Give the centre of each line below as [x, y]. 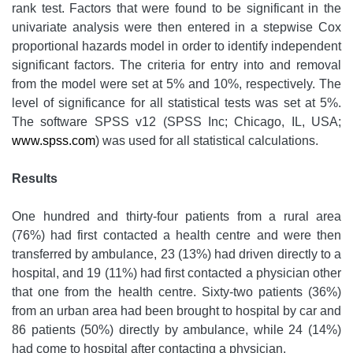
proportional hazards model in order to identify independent [176, 46]
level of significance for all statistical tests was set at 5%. [176, 103]
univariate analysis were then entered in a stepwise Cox [176, 28]
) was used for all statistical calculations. [207, 141]
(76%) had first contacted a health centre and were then [176, 236]
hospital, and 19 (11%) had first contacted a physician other [176, 273]
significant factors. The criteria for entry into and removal [176, 65]
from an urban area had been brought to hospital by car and [176, 311]
